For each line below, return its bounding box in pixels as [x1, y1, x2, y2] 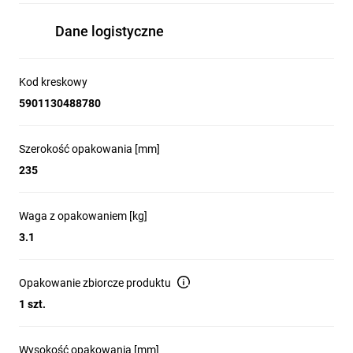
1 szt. [19, 298, 46, 310]
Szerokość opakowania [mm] [19, 143, 160, 155]
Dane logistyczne [55, 23, 164, 39]
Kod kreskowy [19, 76, 87, 88]
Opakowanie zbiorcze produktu [19, 277, 171, 289]
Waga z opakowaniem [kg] [19, 210, 147, 222]
